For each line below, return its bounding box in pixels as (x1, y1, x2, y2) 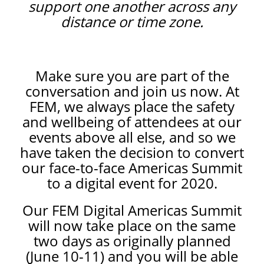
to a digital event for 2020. (47, 173, 217, 193)
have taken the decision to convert (20, 142, 244, 162)
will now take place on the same (28, 215, 236, 235)
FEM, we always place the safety (29, 96, 235, 116)
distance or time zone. (61, 11, 203, 31)
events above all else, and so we (28, 127, 236, 147)
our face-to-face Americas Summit (22, 157, 242, 177)
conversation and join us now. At (25, 81, 239, 101)
